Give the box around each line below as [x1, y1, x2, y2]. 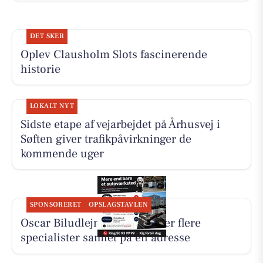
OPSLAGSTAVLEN [88, 200, 149, 209]
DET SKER [29, 31, 65, 41]
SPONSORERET [29, 200, 82, 209]
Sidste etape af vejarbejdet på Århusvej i [20, 116, 220, 132]
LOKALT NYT [29, 101, 75, 110]
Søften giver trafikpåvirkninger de [20, 131, 191, 147]
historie [20, 61, 60, 77]
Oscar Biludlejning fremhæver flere [20, 215, 201, 231]
